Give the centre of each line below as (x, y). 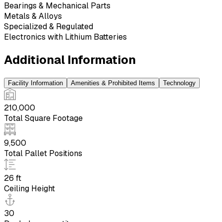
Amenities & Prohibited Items (113, 83)
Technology (179, 83)
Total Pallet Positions (43, 153)
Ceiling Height (29, 188)
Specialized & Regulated (49, 26)
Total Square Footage (43, 118)
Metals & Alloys (33, 16)
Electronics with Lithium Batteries (65, 37)
